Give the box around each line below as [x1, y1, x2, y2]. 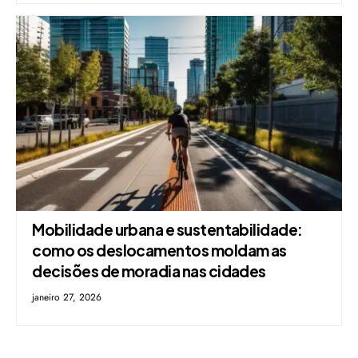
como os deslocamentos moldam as [32, 241, 287, 261]
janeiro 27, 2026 [32, 290, 102, 305]
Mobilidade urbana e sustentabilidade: [32, 220, 303, 240]
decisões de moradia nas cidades [32, 261, 266, 281]
